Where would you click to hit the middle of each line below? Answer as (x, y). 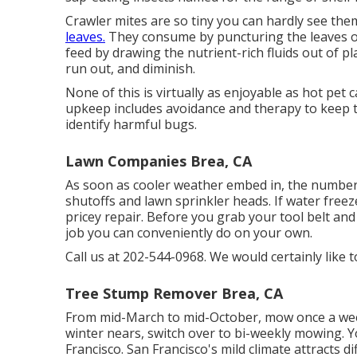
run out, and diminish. (130, 69)
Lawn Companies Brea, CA (159, 161)
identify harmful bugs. (131, 124)
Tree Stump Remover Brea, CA (174, 293)
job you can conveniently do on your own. (189, 233)
